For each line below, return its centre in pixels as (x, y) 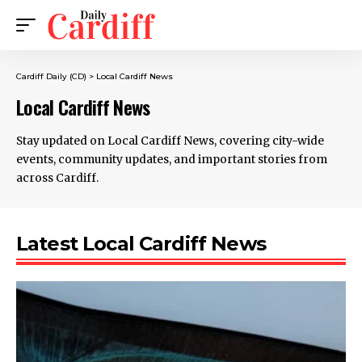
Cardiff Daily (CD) (51, 76)
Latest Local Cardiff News (141, 244)
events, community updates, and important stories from (172, 159)
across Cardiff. (57, 178)
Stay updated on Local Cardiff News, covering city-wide (170, 141)
